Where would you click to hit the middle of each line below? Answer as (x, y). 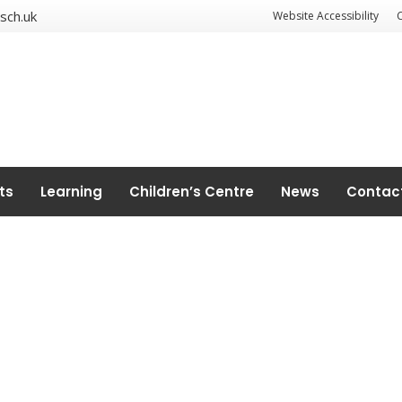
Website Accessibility (326, 16)
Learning (72, 192)
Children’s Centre (192, 192)
